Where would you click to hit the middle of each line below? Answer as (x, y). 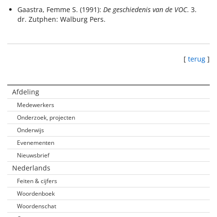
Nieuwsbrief (33, 155)
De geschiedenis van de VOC (145, 9)
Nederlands (31, 168)
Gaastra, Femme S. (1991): (60, 9)
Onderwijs (31, 130)
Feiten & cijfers (37, 181)
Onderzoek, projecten (46, 117)
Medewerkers (36, 105)
